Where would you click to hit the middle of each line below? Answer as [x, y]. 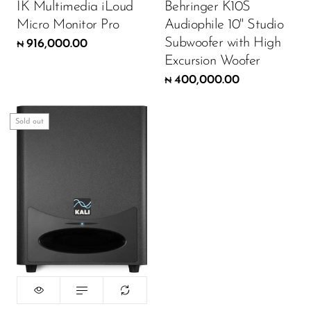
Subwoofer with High [222, 43]
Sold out [30, 121]
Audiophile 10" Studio [224, 25]
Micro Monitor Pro [68, 25]
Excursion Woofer [212, 61]
